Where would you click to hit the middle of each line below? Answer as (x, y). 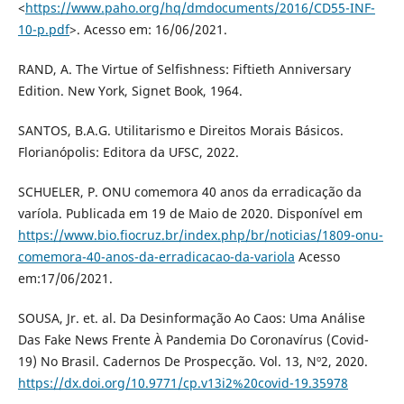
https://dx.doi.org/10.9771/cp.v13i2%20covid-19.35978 (183, 382)
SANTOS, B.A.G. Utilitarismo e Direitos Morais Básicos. (180, 130)
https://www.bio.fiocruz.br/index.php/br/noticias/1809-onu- (200, 234)
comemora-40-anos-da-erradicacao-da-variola (156, 256)
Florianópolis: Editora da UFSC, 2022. (128, 151)
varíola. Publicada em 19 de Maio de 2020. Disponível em (190, 213)
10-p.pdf (43, 29)
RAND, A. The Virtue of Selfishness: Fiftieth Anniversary (184, 69)
